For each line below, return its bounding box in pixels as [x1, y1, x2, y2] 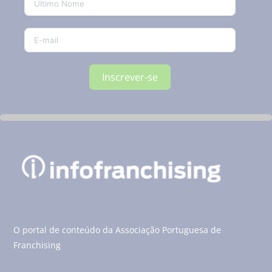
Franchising [13, 239, 61, 251]
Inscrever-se [102, 70, 158, 84]
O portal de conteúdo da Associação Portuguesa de [13, 223, 222, 236]
